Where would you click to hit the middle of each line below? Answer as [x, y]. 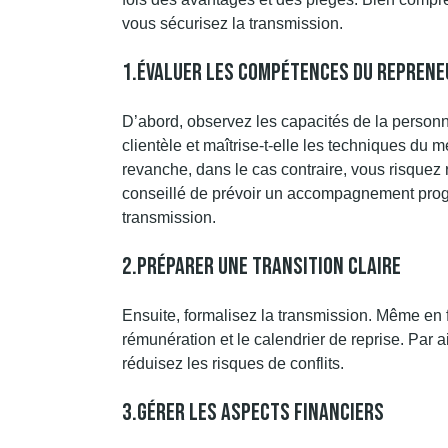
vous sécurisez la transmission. [232, 23]
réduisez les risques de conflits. [233, 363]
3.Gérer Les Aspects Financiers [253, 412]
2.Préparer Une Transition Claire [261, 266]
